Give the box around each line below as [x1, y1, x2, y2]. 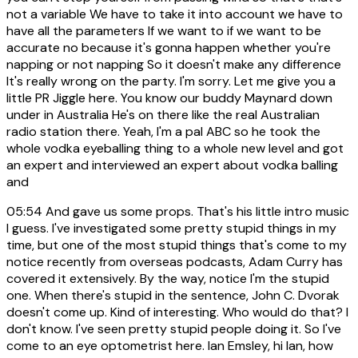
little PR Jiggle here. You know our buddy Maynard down [6, 89, 332, 107]
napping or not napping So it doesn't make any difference [6, 56, 341, 74]
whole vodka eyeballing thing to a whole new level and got [6, 140, 344, 157]
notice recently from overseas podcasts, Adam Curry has [6, 253, 343, 271]
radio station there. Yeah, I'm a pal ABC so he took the [6, 123, 320, 141]
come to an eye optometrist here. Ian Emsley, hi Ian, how [6, 337, 333, 355]
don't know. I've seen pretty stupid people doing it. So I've [6, 320, 341, 338]
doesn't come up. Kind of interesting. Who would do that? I [6, 304, 348, 321]
